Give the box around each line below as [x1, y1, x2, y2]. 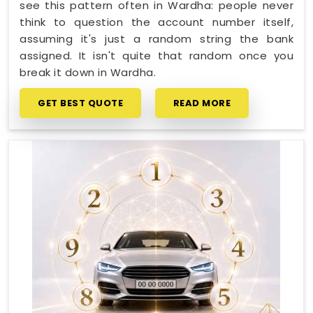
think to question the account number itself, [20, 14, 293, 29]
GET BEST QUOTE [38, 96, 123, 110]
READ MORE [173, 96, 231, 110]
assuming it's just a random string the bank [20, 31, 293, 46]
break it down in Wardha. [20, 64, 156, 80]
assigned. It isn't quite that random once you [20, 48, 293, 63]
